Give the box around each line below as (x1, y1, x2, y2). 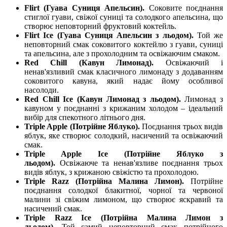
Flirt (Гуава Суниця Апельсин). (24, 3, 149, 12)
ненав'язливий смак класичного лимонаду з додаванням (24, 67, 223, 76)
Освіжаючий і (165, 58, 223, 67)
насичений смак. (24, 204, 82, 213)
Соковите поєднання (148, 3, 223, 12)
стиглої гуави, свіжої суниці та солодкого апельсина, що (24, 12, 223, 21)
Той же (197, 30, 223, 40)
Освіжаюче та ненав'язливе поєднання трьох (59, 158, 223, 167)
